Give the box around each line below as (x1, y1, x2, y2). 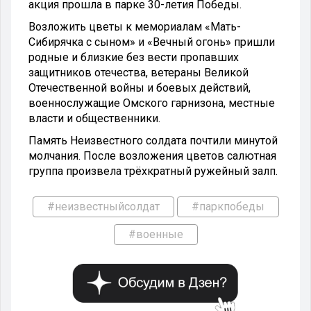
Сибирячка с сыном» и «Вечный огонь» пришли (28, 35, 275, 49)
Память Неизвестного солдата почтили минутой (28, 133, 278, 147)
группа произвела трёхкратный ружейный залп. (28, 164, 278, 178)
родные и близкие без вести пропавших (28, 50, 239, 64)
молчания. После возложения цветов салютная (28, 149, 276, 162)
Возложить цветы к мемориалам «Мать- (28, 19, 241, 33)
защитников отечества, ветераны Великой (28, 65, 249, 79)
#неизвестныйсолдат (47, 199, 160, 213)
